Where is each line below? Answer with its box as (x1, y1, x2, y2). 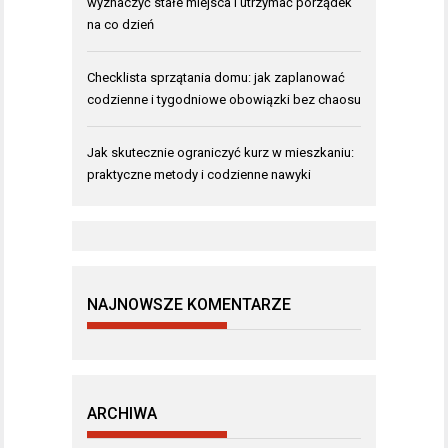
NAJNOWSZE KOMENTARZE (87, 295, 291, 315)
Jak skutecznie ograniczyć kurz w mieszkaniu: (87, 145, 354, 161)
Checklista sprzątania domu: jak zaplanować (87, 70, 345, 86)
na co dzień (87, 17, 154, 33)
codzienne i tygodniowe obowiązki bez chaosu (87, 92, 361, 108)
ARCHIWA (87, 404, 157, 424)
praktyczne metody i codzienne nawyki (87, 167, 311, 183)
